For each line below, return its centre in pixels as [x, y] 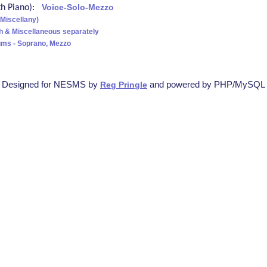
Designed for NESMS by [51, 85]
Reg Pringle [124, 85]
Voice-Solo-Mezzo [78, 8]
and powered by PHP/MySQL [206, 85]
